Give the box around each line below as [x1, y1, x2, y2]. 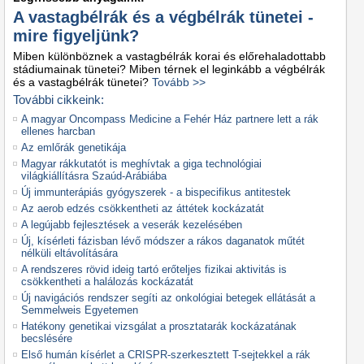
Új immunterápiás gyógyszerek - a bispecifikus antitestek [21, 186, 291, 198]
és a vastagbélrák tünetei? [13, 76, 152, 89]
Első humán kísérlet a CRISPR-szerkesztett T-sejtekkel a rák [21, 349, 310, 361]
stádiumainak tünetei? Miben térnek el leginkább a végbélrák [13, 63, 325, 76]
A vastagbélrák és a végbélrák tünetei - [13, 8, 314, 26]
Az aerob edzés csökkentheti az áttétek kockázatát [21, 202, 264, 214]
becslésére [21, 332, 72, 344]
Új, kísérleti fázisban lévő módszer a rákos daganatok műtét [21, 235, 305, 247]
